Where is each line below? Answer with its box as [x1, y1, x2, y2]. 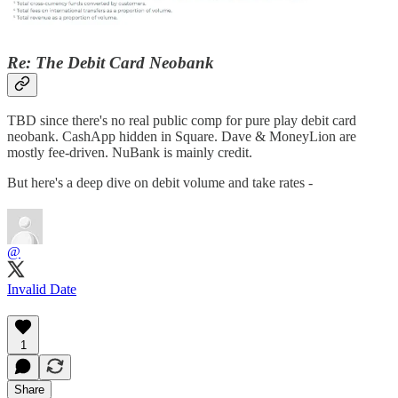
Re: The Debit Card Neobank [7, 52, 214, 72]
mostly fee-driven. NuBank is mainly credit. [7, 145, 252, 161]
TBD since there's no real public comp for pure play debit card [7, 113, 356, 129]
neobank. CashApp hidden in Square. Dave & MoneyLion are [7, 129, 356, 145]
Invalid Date [7, 282, 76, 298]
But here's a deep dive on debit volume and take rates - [7, 175, 313, 191]
